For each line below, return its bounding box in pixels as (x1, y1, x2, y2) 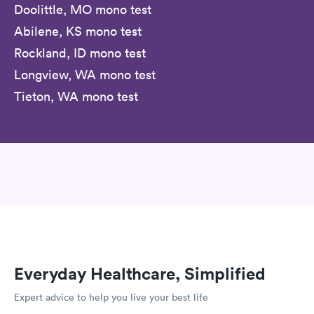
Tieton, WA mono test (14, 88, 138, 105)
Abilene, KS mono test (14, 23, 142, 40)
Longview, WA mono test (14, 67, 156, 83)
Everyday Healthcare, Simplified (14, 263, 266, 285)
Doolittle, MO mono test (14, 1, 151, 18)
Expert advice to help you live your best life (14, 291, 208, 304)
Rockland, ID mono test (14, 45, 146, 62)
